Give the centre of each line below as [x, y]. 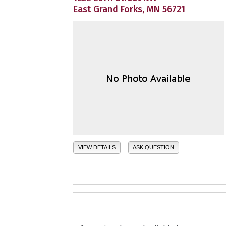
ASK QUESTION [154, 148]
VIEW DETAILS [97, 148]
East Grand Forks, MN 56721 [129, 9]
